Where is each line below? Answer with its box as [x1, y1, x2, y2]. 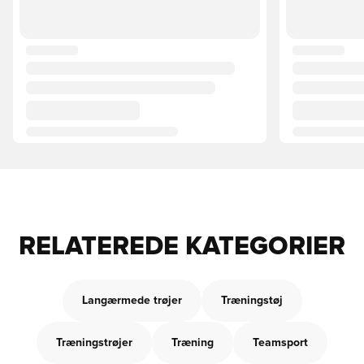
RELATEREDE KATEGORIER [19, 234, 345, 260]
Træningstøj [220, 295, 283, 306]
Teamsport [253, 337, 308, 349]
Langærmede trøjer [81, 295, 182, 306]
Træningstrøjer [56, 337, 132, 349]
